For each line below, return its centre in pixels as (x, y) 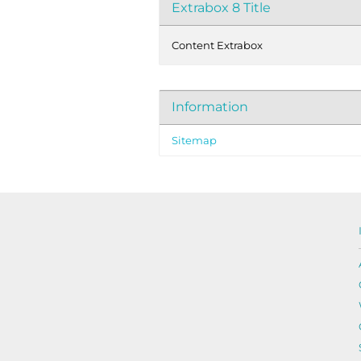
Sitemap (194, 140)
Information (210, 107)
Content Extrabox (217, 45)
